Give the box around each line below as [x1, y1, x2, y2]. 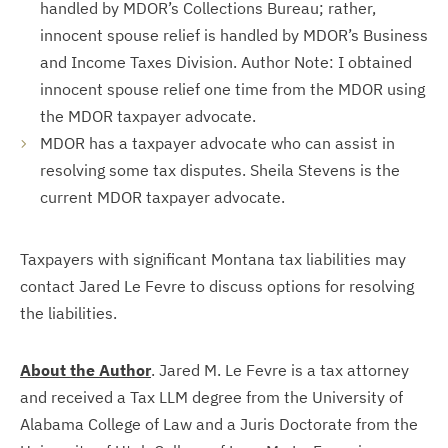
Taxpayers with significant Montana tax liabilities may [20, 249, 406, 269]
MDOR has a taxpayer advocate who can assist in [40, 133, 395, 153]
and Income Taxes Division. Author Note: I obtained [40, 52, 412, 72]
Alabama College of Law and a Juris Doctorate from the [20, 414, 418, 434]
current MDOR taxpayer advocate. [40, 187, 285, 207]
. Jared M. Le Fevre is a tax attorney [151, 360, 409, 380]
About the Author [20, 360, 151, 380]
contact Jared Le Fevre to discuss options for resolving [20, 276, 414, 296]
